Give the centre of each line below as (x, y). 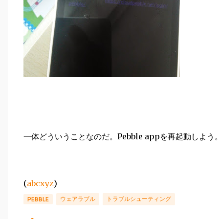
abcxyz (40, 183)
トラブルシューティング (139, 199)
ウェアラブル (78, 199)
